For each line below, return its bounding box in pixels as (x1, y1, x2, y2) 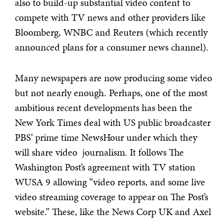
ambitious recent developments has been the (15, 101, 192, 115)
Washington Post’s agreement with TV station (15, 160, 195, 174)
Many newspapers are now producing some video (15, 71, 212, 85)
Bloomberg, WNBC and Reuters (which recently (15, 25, 208, 40)
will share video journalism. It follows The (15, 145, 184, 160)
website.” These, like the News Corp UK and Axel (15, 205, 211, 219)
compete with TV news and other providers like (15, 10, 206, 25)
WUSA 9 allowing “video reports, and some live (15, 175, 205, 189)
